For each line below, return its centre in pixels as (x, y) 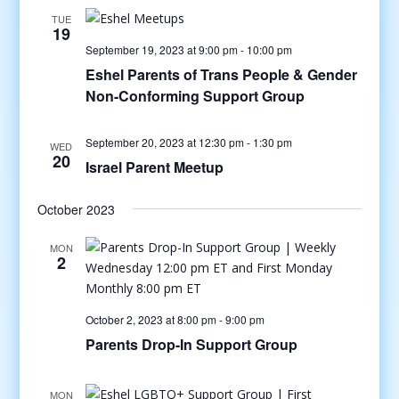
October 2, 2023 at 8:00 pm (151, 319)
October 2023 (76, 209)
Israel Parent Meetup (154, 167)
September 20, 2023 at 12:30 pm (164, 142)
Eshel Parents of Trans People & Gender (221, 74)
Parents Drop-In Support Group (191, 344)
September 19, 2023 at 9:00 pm (161, 49)
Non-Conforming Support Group (195, 95)
